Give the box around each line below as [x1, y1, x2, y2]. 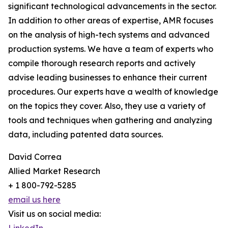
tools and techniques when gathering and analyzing [8, 115, 212, 126]
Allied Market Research [8, 166, 100, 177]
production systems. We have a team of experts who [8, 44, 213, 54]
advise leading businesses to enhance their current [8, 72, 207, 83]
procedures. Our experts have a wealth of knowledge [8, 87, 218, 97]
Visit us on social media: [8, 209, 101, 219]
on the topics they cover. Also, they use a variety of [8, 101, 206, 111]
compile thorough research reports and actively [8, 58, 195, 69]
